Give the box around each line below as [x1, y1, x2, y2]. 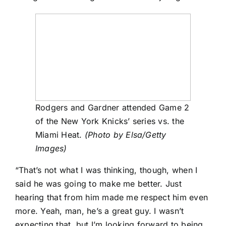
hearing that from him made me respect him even [15, 192, 208, 203]
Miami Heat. [35, 130, 85, 140]
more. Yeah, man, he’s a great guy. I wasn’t [15, 206, 184, 216]
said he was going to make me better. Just [15, 179, 182, 189]
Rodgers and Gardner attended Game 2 [35, 102, 190, 113]
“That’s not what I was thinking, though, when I [15, 165, 198, 176]
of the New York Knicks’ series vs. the [35, 116, 185, 127]
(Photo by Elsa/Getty [84, 130, 166, 140]
